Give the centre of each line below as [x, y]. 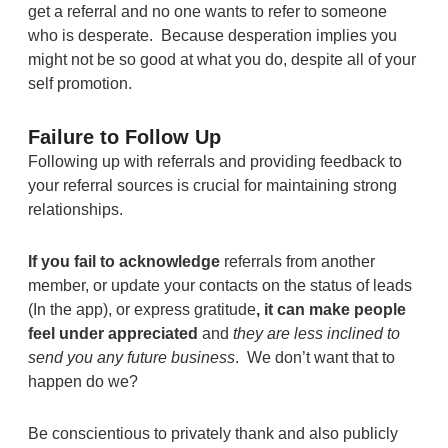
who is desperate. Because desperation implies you [212, 35]
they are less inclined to [316, 333]
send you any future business [131, 357]
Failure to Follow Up [124, 136]
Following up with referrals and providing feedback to [214, 161]
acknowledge [169, 261]
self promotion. [79, 83]
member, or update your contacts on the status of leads [219, 285]
